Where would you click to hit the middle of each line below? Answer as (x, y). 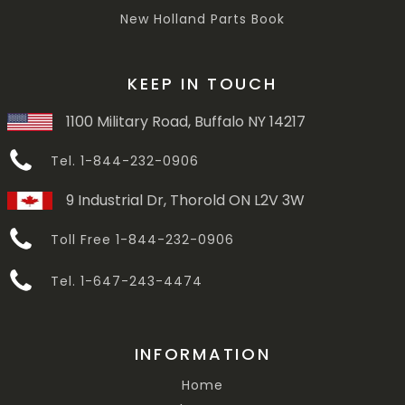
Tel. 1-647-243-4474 (127, 281)
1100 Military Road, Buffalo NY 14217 (186, 122)
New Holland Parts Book (202, 19)
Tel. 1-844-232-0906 (125, 160)
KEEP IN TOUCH (202, 84)
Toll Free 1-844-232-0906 (142, 239)
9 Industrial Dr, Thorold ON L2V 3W (185, 201)
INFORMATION (202, 354)
